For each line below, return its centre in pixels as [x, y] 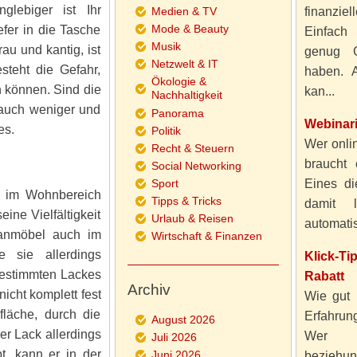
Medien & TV [184, 11]
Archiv [149, 290]
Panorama [177, 113]
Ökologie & [178, 81]
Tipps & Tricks [186, 201]
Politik [166, 131]
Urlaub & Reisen [192, 218]
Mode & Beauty [190, 29]
